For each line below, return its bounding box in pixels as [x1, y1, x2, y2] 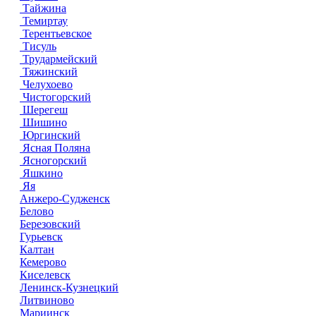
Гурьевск [20, 231, 63, 243]
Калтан [20, 243, 54, 255]
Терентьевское [20, 28, 92, 39]
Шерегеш [20, 104, 68, 116]
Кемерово [20, 256, 66, 268]
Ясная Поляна [20, 142, 90, 154]
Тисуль [20, 40, 56, 52]
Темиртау [20, 15, 68, 27]
